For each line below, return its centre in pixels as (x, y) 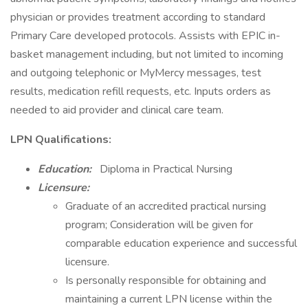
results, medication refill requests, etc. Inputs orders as (141, 91)
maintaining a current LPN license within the (169, 299)
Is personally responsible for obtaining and (166, 280)
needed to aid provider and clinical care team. (117, 110)
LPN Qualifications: (61, 140)
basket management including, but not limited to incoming (147, 54)
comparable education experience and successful (181, 243)
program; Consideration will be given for (159, 225)
